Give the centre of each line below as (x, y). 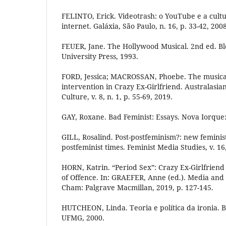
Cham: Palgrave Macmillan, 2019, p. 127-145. (137, 188)
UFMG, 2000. (83, 218)
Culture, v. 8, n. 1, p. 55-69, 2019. (117, 97)
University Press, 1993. (100, 56)
